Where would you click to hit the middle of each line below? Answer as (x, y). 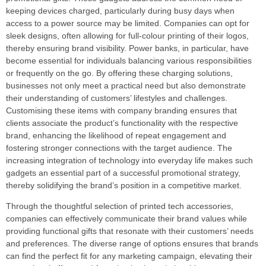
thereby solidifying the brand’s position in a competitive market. (124, 185)
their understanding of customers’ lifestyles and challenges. (117, 98)
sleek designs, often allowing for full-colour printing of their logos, (127, 35)
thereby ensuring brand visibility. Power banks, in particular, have (127, 48)
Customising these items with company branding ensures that (121, 110)
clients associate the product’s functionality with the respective (122, 123)
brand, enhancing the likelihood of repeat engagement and (116, 135)
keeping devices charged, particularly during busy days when (120, 10)
